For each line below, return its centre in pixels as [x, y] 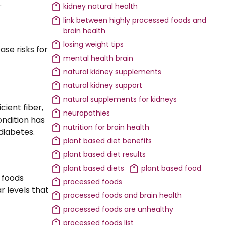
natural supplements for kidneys [120, 99]
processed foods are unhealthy [119, 209]
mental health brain [98, 58]
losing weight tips [94, 44]
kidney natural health [101, 6]
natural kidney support [103, 86]
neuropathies [87, 113]
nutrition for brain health [106, 127]
